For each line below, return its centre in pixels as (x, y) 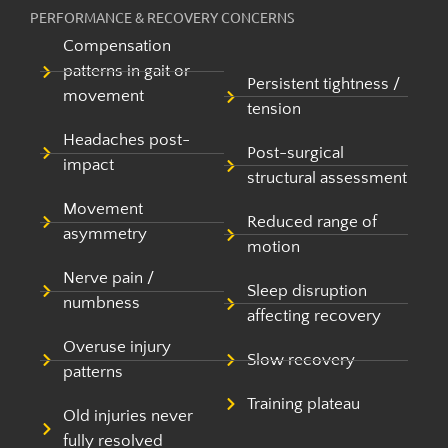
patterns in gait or (126, 71)
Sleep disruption (306, 290)
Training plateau (303, 403)
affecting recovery (313, 315)
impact (88, 165)
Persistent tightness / (323, 83)
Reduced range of (311, 221)
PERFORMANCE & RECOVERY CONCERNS (162, 17)
